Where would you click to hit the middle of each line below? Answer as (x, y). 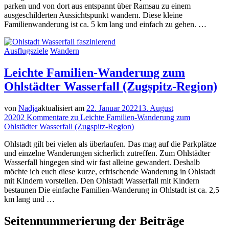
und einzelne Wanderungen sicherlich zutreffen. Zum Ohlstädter (107, 153)
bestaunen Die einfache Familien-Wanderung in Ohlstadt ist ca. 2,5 (112, 190)
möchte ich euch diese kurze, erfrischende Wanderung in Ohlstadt (110, 171)
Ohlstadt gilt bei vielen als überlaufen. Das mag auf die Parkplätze (110, 144)
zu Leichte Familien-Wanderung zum (129, 117)
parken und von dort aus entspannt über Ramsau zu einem (97, 6)
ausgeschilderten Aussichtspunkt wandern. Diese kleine (93, 15)
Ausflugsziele (26, 51)
